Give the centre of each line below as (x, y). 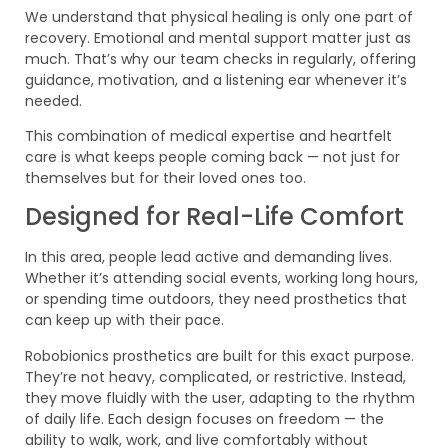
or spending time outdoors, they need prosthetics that (216, 299)
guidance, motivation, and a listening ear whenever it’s (216, 79)
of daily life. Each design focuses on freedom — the (204, 418)
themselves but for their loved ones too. (165, 178)
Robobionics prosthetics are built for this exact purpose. (219, 355)
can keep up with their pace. (124, 320)
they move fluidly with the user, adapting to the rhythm (220, 397)
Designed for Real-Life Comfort (214, 217)
